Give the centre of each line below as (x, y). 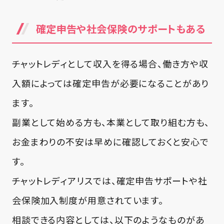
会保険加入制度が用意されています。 (88, 200)
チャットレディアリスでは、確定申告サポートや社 (109, 181)
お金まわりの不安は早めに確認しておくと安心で (110, 142)
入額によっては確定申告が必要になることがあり (110, 83)
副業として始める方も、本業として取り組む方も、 (110, 122)
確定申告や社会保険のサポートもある (120, 29)
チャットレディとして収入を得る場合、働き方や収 (110, 64)
